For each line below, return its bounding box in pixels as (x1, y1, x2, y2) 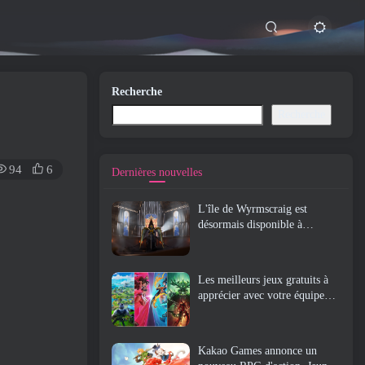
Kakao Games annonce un (198, 345, 317, 358)
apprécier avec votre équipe (198, 289, 324, 302)
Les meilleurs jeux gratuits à (198, 274, 328, 287)
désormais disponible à (198, 218, 302, 231)
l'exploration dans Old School (198, 234, 335, 246)
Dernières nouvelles (112, 166, 202, 178)
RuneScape (198, 249, 248, 262)
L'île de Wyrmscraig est (198, 203, 307, 215)
